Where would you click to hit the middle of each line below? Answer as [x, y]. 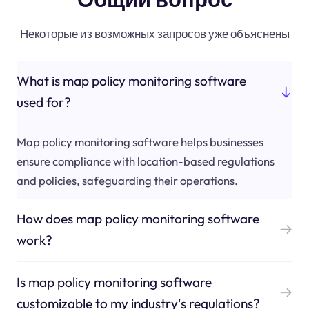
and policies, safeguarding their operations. [127, 180]
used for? [43, 102]
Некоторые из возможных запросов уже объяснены [154, 33]
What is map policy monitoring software [131, 81]
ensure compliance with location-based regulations [145, 161]
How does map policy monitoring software [138, 219]
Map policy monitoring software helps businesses [140, 141]
